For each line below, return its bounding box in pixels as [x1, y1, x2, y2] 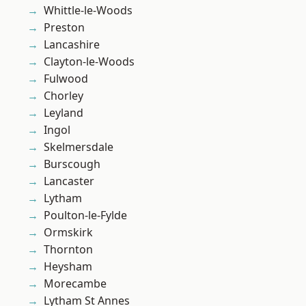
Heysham [44, 259, 92, 275]
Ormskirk [44, 225, 93, 240]
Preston [44, 20, 85, 36]
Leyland [44, 105, 83, 121]
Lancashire [44, 37, 100, 53]
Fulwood [44, 71, 88, 87]
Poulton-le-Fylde [44, 208, 127, 223]
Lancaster [44, 173, 94, 189]
